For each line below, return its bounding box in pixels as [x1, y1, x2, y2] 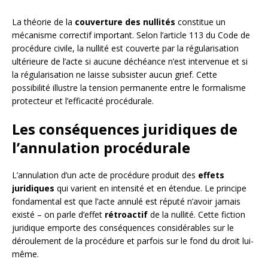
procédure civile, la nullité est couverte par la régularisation [12, 42, 239, 54]
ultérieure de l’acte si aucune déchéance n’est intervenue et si [12, 55, 248, 67]
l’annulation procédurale [12, 137, 190, 157]
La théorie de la [12, 16, 75, 28]
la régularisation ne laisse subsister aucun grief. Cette [12, 68, 217, 80]
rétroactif [105, 208, 148, 220]
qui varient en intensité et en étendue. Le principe [54, 182, 246, 194]
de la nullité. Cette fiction [148, 208, 245, 220]
